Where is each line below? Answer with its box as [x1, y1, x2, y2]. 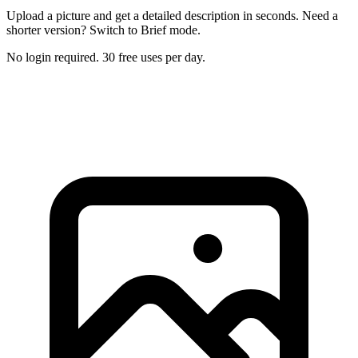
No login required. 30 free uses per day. [6, 50, 205, 64]
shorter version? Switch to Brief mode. [6, 22, 201, 37]
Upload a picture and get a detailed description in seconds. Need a [6, 8, 338, 22]
